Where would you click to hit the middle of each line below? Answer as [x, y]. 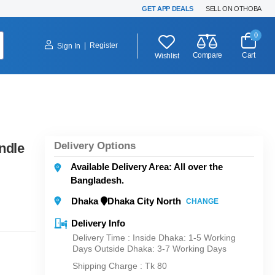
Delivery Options [95, 146]
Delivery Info [98, 223]
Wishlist [167, 56]
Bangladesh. [97, 180]
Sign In [69, 46]
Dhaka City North [144, 201]
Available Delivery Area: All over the [147, 167]
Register [104, 45]
